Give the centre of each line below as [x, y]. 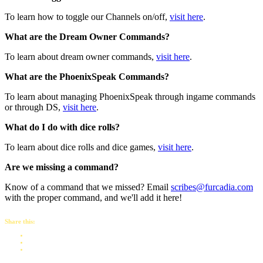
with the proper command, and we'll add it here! [93, 198]
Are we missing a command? [62, 167]
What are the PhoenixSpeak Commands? [87, 77]
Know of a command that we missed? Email [88, 187]
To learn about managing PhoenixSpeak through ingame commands [130, 97]
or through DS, [34, 107]
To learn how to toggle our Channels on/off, [87, 17]
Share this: [20, 222]
